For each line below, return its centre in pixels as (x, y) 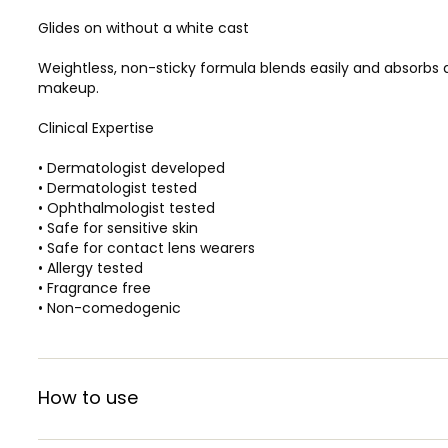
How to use (88, 397)
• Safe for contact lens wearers (146, 247)
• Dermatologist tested (117, 187)
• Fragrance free (94, 287)
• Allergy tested (90, 267)
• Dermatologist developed (131, 167)
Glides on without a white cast (143, 27)
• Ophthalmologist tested (126, 207)
